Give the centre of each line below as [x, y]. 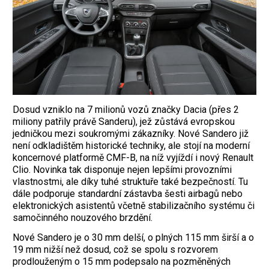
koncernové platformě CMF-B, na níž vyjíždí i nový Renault [133, 157]
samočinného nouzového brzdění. [83, 217]
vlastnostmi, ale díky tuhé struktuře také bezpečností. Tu [130, 181]
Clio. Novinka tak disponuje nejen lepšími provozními [122, 169]
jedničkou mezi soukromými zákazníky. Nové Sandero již [131, 133]
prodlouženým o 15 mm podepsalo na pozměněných [122, 261]
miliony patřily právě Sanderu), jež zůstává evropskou [124, 121]
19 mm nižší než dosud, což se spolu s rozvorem [115, 249]
